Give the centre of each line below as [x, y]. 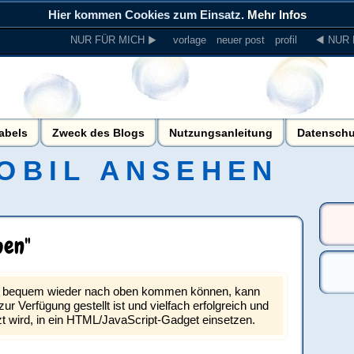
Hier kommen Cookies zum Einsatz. [147, 15]
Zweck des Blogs [98, 133]
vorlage [190, 40]
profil [286, 40]
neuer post [241, 40]
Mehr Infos [277, 15]
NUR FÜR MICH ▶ [114, 40]
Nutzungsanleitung [221, 133]
